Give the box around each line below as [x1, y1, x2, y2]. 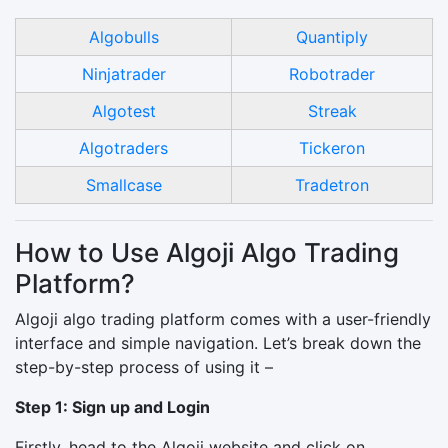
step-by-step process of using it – [15, 356, 273, 377]
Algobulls [88, 26, 159, 47]
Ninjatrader [81, 63, 166, 84]
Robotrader [289, 63, 375, 84]
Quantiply [296, 26, 368, 47]
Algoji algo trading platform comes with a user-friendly [15, 308, 431, 329]
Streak [307, 100, 357, 121]
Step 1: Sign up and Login [15, 396, 210, 417]
